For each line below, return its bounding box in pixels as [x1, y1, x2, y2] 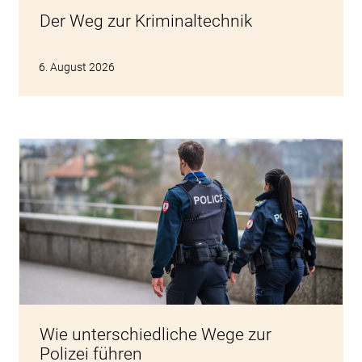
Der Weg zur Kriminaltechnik [39, 11, 252, 31]
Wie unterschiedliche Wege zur [39, 324, 271, 344]
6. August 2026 [38, 60, 115, 74]
